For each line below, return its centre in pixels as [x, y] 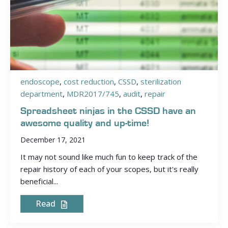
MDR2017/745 [93, 94]
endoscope [40, 82]
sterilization [161, 82]
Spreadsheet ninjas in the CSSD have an [108, 111]
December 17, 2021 [53, 140]
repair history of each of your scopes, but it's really [109, 169]
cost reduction [89, 82]
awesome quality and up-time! [85, 123]
